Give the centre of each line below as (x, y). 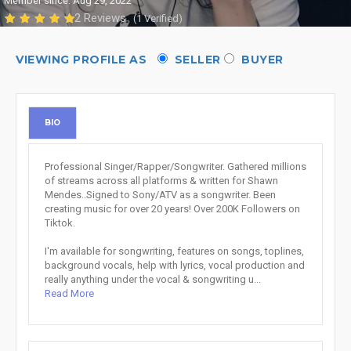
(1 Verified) (158, 18)
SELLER (194, 60)
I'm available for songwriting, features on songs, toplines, (174, 251)
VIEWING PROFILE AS (85, 60)
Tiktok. (60, 223)
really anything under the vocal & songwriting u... (153, 279)
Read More (69, 293)
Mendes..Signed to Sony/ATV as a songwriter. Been (160, 195)
